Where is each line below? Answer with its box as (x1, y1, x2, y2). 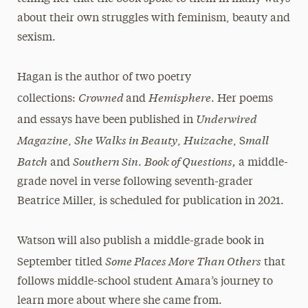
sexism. (16, 32, 56, 43)
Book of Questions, (144, 153, 236, 168)
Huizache (183, 131, 233, 147)
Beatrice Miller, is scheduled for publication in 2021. (16, 196, 284, 207)
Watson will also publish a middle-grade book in (16, 236, 264, 247)
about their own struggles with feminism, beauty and (16, 13, 290, 24)
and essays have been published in (16, 115, 196, 126)
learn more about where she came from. (16, 296, 222, 307)
